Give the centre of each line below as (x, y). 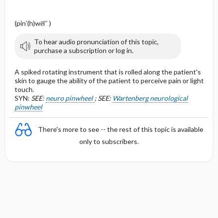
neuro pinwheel (70, 98)
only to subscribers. (109, 141)
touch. (24, 89)
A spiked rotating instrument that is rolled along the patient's (108, 72)
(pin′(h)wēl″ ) (33, 23)
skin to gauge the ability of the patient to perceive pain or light (109, 81)
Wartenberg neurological (150, 98)
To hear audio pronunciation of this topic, (96, 42)
